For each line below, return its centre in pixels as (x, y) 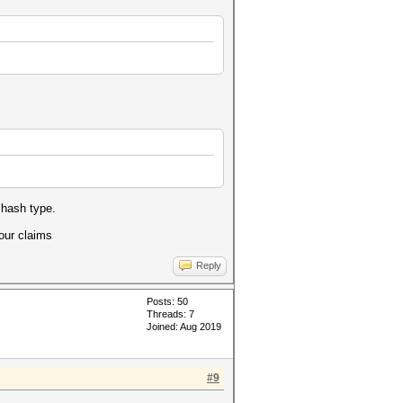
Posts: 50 (167, 301)
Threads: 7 (170, 314)
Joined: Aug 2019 (184, 327)
